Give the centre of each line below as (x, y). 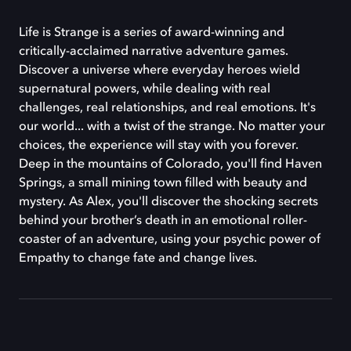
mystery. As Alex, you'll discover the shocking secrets (168, 202)
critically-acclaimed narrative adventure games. (154, 51)
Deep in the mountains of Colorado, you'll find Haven (170, 164)
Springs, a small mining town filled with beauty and (163, 183)
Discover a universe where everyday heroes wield (159, 70)
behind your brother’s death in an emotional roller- (163, 221)
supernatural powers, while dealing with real (145, 89)
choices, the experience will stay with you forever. (159, 145)
